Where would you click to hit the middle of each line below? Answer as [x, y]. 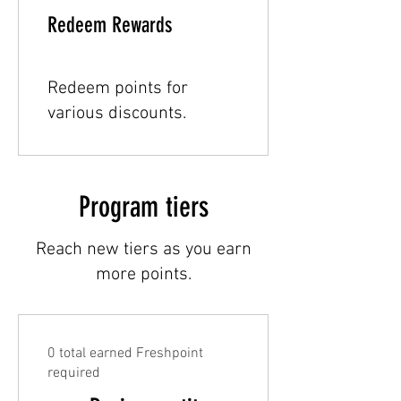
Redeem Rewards [110, 26]
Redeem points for [118, 89]
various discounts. [117, 114]
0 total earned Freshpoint [125, 354]
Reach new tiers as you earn [143, 250]
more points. [143, 275]
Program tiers [143, 207]
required [74, 374]
